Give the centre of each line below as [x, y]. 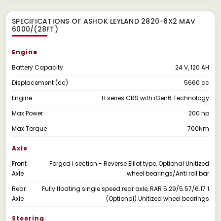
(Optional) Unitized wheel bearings [158, 198]
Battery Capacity [37, 67]
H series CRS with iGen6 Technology [155, 98]
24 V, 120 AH [192, 67]
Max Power [27, 113]
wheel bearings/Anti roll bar [168, 173]
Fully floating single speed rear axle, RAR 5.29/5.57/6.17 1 [126, 188]
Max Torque [29, 128]
